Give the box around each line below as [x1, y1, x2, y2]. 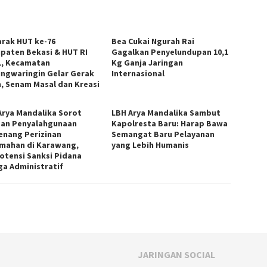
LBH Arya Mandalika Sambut [111, 107, 221, 118]
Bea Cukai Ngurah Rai [111, 35, 195, 46]
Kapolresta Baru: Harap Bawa [111, 117, 228, 129]
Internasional [111, 67, 165, 79]
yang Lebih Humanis [111, 139, 190, 150]
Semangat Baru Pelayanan [111, 128, 215, 139]
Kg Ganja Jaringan [111, 57, 184, 68]
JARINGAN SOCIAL [138, 248, 215, 260]
